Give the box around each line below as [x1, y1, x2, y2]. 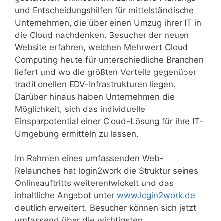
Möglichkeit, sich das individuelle [15, 104, 145, 114]
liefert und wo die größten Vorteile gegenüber [15, 67, 196, 77]
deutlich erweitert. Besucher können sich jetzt [15, 203, 196, 213]
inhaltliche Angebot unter [15, 190, 117, 200]
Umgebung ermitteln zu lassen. [15, 128, 139, 139]
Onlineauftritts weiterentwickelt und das [15, 178, 174, 188]
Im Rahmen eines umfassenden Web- [15, 153, 164, 163]
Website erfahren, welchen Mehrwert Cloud [15, 42, 188, 52]
